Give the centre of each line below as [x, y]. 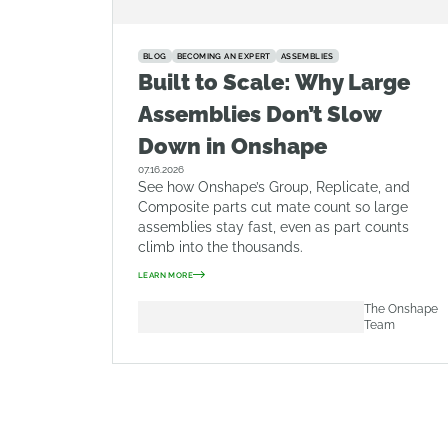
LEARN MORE [165, 275]
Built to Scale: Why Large [274, 82]
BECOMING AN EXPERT [223, 56]
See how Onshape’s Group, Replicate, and [274, 187]
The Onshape [400, 309]
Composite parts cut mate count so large [273, 207]
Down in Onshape [232, 146]
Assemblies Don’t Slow [259, 114]
